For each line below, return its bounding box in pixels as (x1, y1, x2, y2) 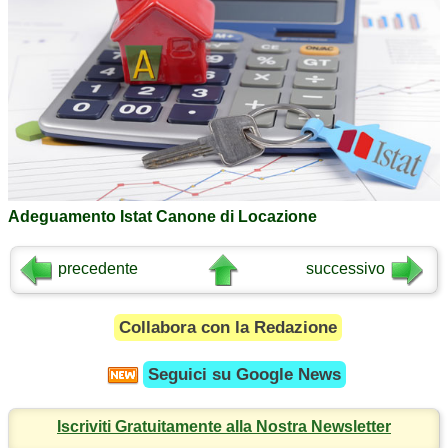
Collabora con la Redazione (119, 318, 337, 338)
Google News (235, 365, 341, 385)
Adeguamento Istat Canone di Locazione (8, 207, 317, 226)
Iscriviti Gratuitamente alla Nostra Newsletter (57, 418, 391, 436)
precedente (58, 260, 139, 278)
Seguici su (147, 365, 236, 385)
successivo (306, 260, 386, 278)
